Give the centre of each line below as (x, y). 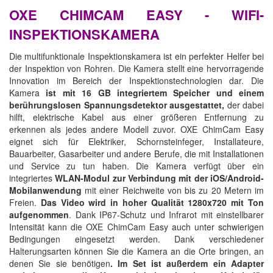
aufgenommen (39, 214)
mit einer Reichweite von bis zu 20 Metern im (175, 190)
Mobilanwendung (47, 190)
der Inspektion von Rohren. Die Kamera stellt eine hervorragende (136, 68)
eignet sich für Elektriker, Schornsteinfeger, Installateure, (136, 141)
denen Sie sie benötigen (60, 263)
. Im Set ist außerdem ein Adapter (187, 263)
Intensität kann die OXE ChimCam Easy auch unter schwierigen (136, 226)
